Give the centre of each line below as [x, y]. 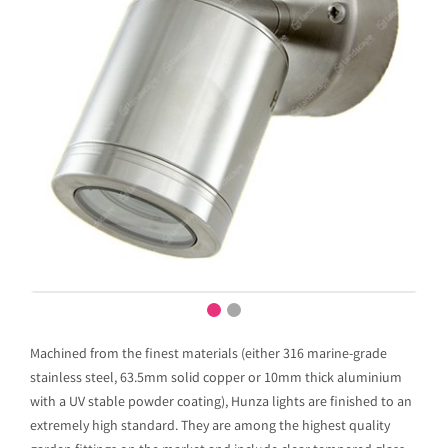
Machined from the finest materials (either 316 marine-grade [208, 355]
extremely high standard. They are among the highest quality [210, 427]
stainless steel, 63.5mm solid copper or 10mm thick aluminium [216, 379]
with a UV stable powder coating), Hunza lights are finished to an [221, 403]
